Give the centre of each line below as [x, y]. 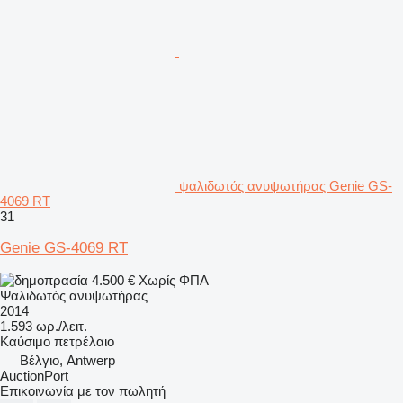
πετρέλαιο [84, 341]
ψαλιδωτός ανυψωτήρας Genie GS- [286, 185]
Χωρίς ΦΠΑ [174, 280]
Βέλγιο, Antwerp [67, 360]
